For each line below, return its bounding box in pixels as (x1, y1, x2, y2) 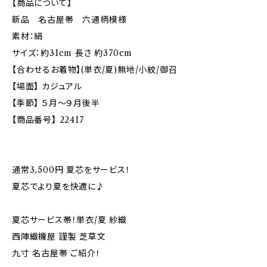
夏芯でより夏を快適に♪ (12, 181, 105, 192)
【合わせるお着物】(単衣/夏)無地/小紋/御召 (12, 64, 178, 75)
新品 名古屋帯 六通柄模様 (12, 14, 127, 25)
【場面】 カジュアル (12, 81, 82, 92)
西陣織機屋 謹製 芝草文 (12, 231, 106, 242)
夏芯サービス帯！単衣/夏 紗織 (12, 215, 128, 225)
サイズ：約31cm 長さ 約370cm (12, 48, 133, 58)
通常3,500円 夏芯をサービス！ (12, 164, 131, 175)
